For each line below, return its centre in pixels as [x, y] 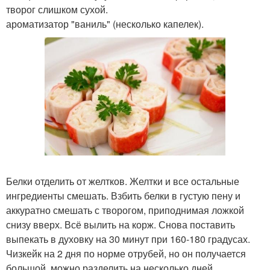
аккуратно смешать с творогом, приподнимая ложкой [125, 210]
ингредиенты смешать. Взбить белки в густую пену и [123, 196]
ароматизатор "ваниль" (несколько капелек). [105, 24]
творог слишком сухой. [57, 9]
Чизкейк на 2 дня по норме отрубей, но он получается [126, 254]
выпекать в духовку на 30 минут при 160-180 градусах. [128, 239]
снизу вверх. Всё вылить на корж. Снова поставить [121, 225]
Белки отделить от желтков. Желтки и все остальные [123, 181]
